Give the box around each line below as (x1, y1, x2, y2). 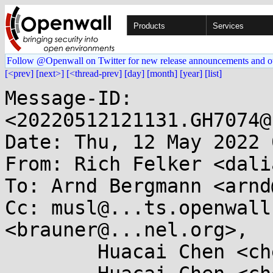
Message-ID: (5, 87, 132, 109)
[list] (205, 68, 222, 79)
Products (133, 21, 165, 30)
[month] (147, 68, 177, 79)
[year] (180, 68, 202, 79)
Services (213, 21, 244, 30)
